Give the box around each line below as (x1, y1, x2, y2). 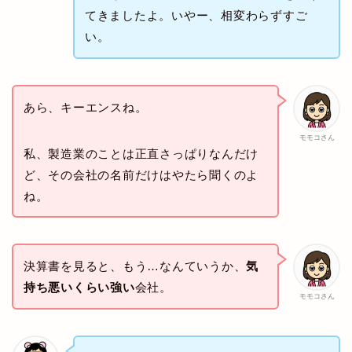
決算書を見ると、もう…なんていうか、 (23, 259, 247, 273)
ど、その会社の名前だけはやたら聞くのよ (23, 167, 259, 181)
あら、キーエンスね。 (23, 100, 148, 114)
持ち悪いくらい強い (23, 280, 135, 295)
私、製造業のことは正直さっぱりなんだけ (23, 146, 259, 160)
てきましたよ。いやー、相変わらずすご (84, 8, 308, 22)
